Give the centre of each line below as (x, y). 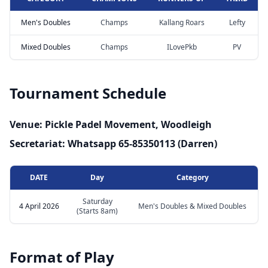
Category (192, 177)
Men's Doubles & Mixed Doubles (192, 206)
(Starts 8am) (97, 211)
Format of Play (62, 257)
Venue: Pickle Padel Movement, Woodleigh (111, 124)
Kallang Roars (182, 22)
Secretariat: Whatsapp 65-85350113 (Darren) (113, 143)
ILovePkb (182, 47)
